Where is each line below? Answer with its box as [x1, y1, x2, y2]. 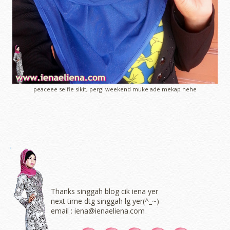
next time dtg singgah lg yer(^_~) [51, 196, 159, 206]
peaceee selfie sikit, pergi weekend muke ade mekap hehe [33, 85, 197, 93]
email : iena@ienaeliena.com [51, 206, 147, 216]
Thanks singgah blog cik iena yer [51, 186, 158, 197]
